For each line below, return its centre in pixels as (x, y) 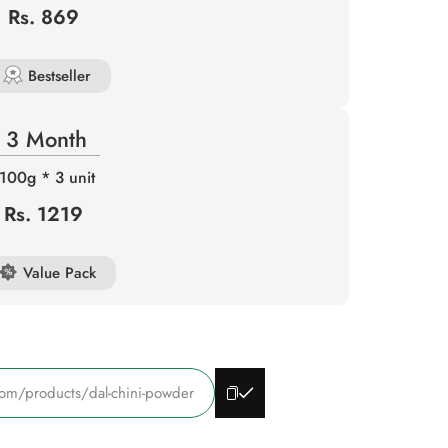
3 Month (47, 139)
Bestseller (59, 76)
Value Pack (59, 273)
